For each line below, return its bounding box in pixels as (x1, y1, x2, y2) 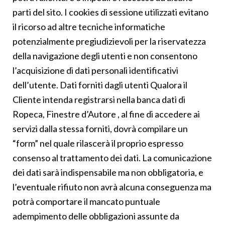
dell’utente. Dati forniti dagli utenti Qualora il (13, 79, 187, 90)
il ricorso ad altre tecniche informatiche (13, 21, 165, 32)
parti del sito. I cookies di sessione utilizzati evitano (13, 6, 208, 18)
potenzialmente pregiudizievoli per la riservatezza (13, 35, 206, 47)
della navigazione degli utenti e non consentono (13, 50, 197, 61)
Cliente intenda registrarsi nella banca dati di (13, 93, 185, 105)
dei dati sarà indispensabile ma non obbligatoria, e (13, 166, 203, 178)
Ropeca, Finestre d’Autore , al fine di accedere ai (13, 108, 200, 120)
